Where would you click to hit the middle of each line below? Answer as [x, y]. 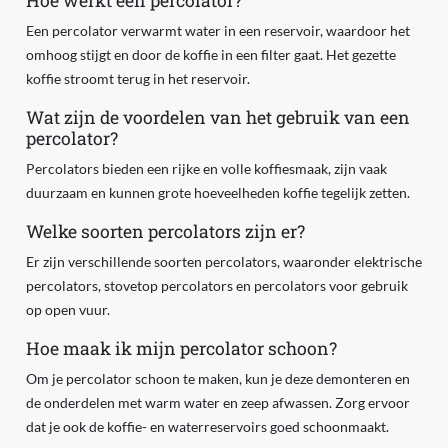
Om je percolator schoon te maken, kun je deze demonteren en [217, 379]
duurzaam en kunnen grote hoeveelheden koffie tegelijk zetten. [217, 193]
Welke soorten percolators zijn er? [165, 232]
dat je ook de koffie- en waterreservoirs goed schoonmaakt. [207, 427]
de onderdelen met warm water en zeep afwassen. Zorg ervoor [217, 403]
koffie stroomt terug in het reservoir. [137, 79]
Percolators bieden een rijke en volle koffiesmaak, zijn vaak [206, 169]
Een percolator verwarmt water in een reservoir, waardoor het [217, 31]
